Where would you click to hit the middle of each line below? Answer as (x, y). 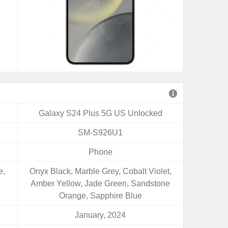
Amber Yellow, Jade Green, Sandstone (101, 183)
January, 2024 (101, 215)
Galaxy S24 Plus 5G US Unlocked (100, 113)
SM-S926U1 (101, 133)
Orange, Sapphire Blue (100, 196)
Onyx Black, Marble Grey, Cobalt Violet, (100, 171)
